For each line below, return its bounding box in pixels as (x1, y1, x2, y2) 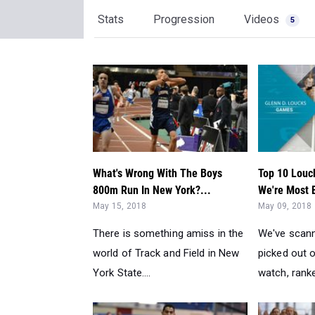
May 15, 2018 (93, 201, 147, 212)
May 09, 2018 (258, 201, 312, 212)
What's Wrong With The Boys (93, 167, 222, 181)
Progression (153, 13, 214, 26)
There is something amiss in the (93, 227, 244, 240)
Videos (244, 13, 282, 26)
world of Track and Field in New (93, 247, 240, 260)
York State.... (93, 266, 151, 280)
